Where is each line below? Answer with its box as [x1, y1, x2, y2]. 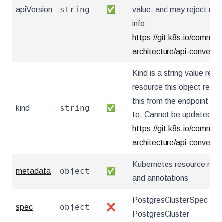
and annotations [132, 174, 188, 182]
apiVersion [16, 5, 52, 14]
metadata [16, 167, 51, 175]
